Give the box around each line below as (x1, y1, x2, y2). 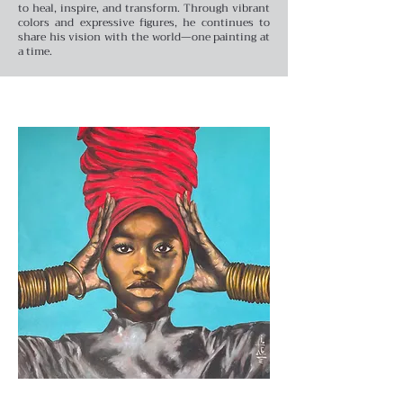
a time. (18, 41, 52, 60)
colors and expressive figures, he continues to (18, 13, 270, 31)
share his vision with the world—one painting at (18, 27, 270, 46)
